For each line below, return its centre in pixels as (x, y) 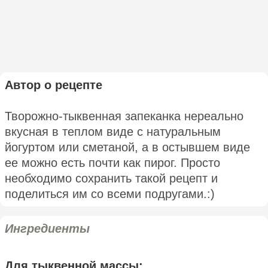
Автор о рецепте (54, 85)
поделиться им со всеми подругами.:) (110, 194)
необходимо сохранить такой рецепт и (111, 178)
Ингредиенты (47, 228)
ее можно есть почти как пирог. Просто (112, 162)
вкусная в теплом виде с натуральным (113, 131)
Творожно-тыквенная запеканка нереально (124, 116)
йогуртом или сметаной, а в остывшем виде (127, 147)
